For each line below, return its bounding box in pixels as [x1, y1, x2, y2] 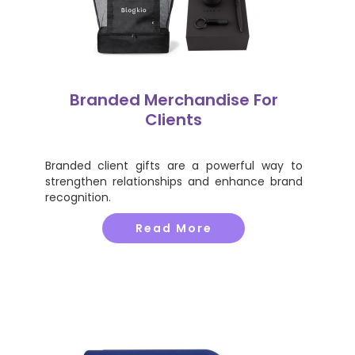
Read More [135, 220, 212, 236]
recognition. [44, 189, 111, 205]
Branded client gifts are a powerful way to [44, 158, 303, 174]
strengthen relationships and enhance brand [44, 174, 303, 189]
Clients [145, 109, 202, 131]
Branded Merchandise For [69, 89, 278, 111]
